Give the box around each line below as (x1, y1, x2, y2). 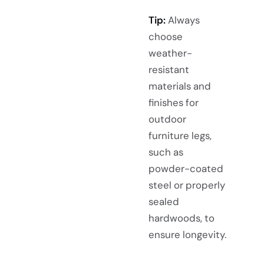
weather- (148, 47, 192, 60)
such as (148, 146, 183, 159)
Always (166, 14, 200, 27)
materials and (148, 80, 211, 93)
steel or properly (148, 179, 225, 192)
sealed (148, 195, 179, 209)
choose (148, 30, 183, 44)
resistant (148, 63, 189, 77)
